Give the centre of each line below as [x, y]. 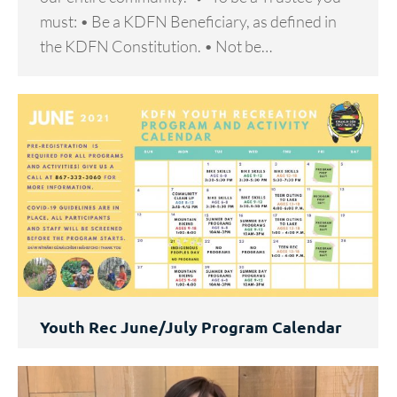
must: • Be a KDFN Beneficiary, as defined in [188, 22]
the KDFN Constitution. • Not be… [156, 47]
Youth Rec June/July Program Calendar [191, 327]
